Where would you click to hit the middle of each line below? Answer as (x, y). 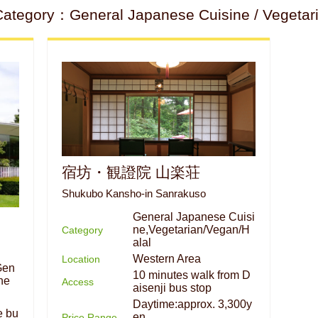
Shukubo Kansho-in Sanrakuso (134, 194)
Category (82, 230)
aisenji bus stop (172, 288)
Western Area (167, 259)
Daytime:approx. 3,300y (192, 305)
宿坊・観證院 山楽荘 (131, 172)
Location (81, 259)
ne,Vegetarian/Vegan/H (191, 230)
